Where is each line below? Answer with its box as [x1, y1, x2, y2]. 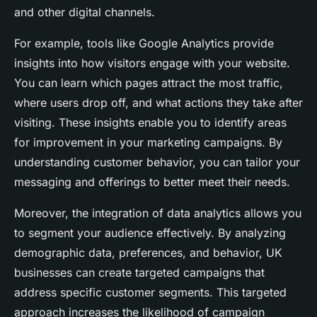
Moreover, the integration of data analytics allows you [14, 206, 301, 220]
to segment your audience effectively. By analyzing [14, 226, 286, 240]
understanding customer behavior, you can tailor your [14, 155, 300, 169]
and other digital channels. [14, 5, 155, 19]
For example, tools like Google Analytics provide [14, 36, 274, 50]
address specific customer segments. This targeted [14, 285, 287, 299]
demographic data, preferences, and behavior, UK [14, 246, 282, 260]
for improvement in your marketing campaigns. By [14, 135, 282, 149]
